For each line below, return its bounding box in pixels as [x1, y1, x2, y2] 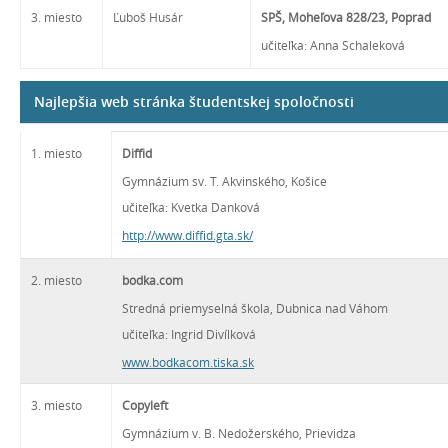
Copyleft [122, 397, 168, 413]
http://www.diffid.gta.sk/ [122, 227, 253, 243]
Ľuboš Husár [113, 9, 183, 25]
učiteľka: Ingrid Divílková [122, 326, 256, 342]
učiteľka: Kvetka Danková [122, 199, 260, 215]
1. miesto [31, 145, 82, 161]
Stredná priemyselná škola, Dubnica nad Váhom [122, 300, 388, 316]
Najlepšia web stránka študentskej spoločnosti [34, 92, 354, 111]
